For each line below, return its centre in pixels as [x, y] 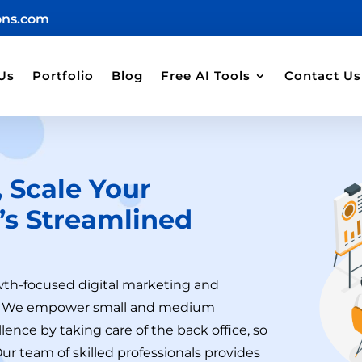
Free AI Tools [205, 75]
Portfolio [63, 75]
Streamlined [109, 219]
